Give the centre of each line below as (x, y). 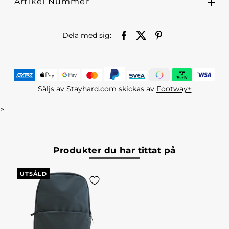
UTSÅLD (33, 174)
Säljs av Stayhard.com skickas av (97, 89)
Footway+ (174, 89)
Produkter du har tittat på (114, 151)
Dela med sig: (87, 35)
